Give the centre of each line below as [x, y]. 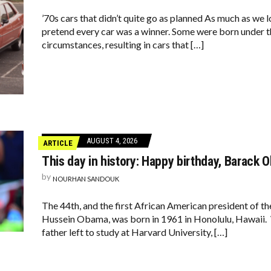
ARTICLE [58, 143]
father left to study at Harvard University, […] [135, 232]
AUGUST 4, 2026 [112, 141]
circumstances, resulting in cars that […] [123, 44]
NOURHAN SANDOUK [86, 179]
